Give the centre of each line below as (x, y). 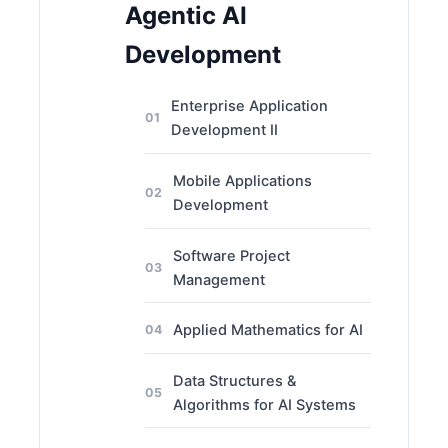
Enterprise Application (249, 106)
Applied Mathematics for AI (267, 330)
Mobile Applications (242, 180)
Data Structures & (234, 380)
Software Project (231, 255)
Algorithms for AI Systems (264, 404)
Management (218, 279)
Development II (224, 130)
